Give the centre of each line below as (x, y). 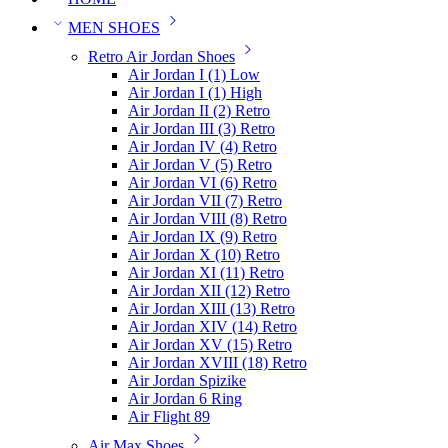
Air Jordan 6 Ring (185, 398)
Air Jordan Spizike (187, 380)
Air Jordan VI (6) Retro (202, 182)
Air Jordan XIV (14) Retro (212, 326)
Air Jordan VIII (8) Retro (207, 218)
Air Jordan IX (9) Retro (202, 236)
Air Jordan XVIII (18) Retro (217, 362)
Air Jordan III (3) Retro (201, 128)
